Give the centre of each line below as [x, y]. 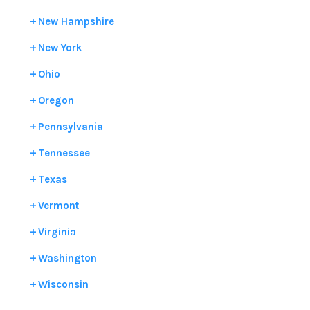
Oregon [56, 100]
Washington [67, 258]
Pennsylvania [70, 126]
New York [60, 47]
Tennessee [64, 153]
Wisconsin [63, 284]
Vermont [58, 205]
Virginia [57, 231]
